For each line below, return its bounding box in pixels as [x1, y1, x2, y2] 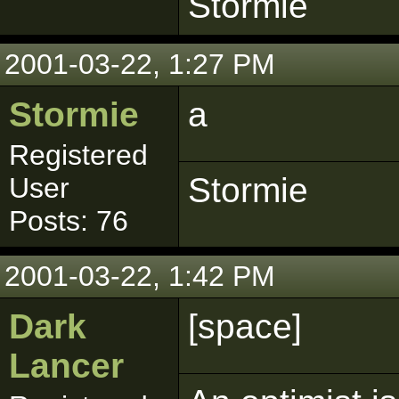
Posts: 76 [9, 205, 128, 237]
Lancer [9, 346, 124, 385]
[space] [188, 307, 302, 346]
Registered [9, 139, 148, 171]
